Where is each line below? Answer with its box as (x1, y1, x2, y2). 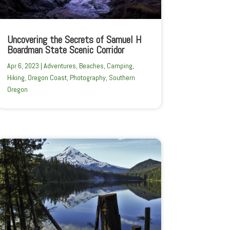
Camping (106, 61, 132, 71)
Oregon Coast (27, 73, 67, 83)
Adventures (43, 61, 76, 71)
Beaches (79, 61, 104, 71)
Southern (108, 73, 135, 83)
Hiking (7, 73, 25, 83)
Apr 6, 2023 (7, 61, 39, 71)
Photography (69, 73, 106, 83)
